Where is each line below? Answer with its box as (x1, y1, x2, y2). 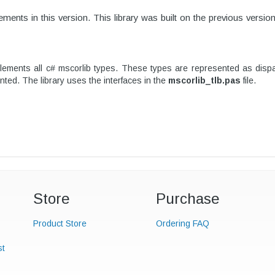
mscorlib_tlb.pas (168, 75, 241, 85)
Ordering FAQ (156, 219, 209, 228)
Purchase (156, 190, 220, 207)
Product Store (33, 219, 87, 228)
